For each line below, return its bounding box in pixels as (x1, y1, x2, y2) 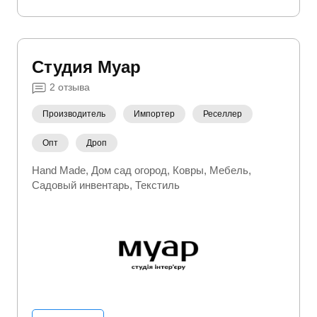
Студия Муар (32, 57, 141, 76)
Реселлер (203, 109, 242, 119)
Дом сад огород (91, 164, 167, 176)
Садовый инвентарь (32, 179, 129, 191)
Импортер (134, 109, 175, 119)
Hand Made (32, 164, 86, 176)
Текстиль (135, 179, 180, 191)
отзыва (58, 81, 90, 93)
